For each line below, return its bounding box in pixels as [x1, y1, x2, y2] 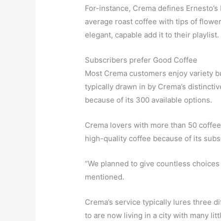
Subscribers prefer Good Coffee [85, 55, 198, 65]
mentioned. [85, 172, 125, 182]
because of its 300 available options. [85, 95, 213, 105]
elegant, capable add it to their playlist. [85, 30, 220, 40]
